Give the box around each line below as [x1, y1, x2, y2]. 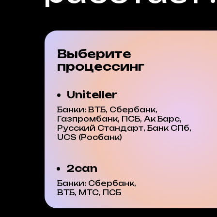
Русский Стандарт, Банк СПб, [57, 124, 191, 133]
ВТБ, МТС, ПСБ [57, 188, 121, 197]
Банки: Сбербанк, [57, 179, 136, 188]
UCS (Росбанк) [57, 133, 122, 142]
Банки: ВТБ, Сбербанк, [57, 105, 157, 114]
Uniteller [67, 89, 117, 101]
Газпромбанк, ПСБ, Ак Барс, [57, 114, 182, 124]
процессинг [57, 59, 144, 74]
